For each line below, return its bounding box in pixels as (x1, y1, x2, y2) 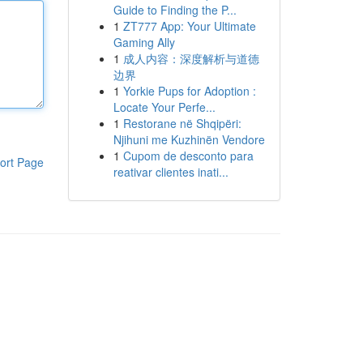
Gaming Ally (113, 34, 175, 50)
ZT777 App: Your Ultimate (122, 18, 256, 34)
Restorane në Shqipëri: (122, 115, 241, 131)
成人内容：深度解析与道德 (122, 50, 259, 66)
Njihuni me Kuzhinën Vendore (113, 131, 265, 147)
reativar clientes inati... (113, 164, 228, 180)
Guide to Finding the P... (113, 2, 237, 18)
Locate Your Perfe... (113, 99, 216, 115)
